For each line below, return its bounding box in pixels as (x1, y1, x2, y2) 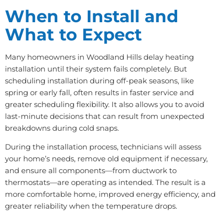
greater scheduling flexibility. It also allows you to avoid (5, 99, 204, 109)
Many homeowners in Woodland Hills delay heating (5, 52, 194, 62)
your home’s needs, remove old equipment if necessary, (5, 153, 208, 163)
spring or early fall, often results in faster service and (5, 87, 194, 97)
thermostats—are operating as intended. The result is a (5, 177, 206, 187)
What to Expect (5, 24, 142, 44)
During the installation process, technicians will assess (5, 142, 201, 151)
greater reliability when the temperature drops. (5, 201, 177, 211)
